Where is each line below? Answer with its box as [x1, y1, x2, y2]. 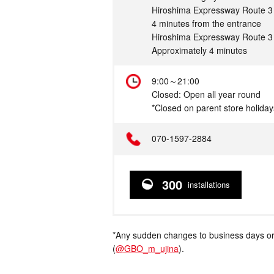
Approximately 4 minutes [152, 44, 247, 56]
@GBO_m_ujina [116, 242, 179, 254]
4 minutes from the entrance [152, 17, 261, 29]
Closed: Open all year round [152, 88, 261, 100]
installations [185, 179, 230, 190]
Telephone [59, 132, 100, 144]
